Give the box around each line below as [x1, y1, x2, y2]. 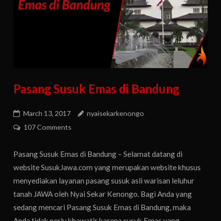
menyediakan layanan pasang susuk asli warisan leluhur [13, 176, 195, 185]
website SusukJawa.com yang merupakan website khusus [13, 162, 201, 172]
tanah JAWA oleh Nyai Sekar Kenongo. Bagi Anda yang [13, 189, 192, 198]
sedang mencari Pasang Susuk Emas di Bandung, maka [13, 202, 191, 212]
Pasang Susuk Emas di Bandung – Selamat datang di [13, 149, 183, 158]
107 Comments [23, 122, 72, 131]
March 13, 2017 [23, 109, 71, 117]
